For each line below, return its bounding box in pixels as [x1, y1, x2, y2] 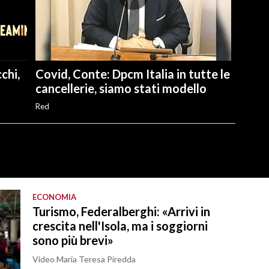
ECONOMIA [32, 192, 76, 202]
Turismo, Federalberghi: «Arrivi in [32, 204, 210, 219]
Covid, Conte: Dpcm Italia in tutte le [35, 66, 230, 81]
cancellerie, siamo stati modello [35, 80, 207, 95]
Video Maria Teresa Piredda [32, 253, 136, 264]
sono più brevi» [32, 232, 113, 247]
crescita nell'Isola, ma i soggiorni [32, 218, 208, 233]
